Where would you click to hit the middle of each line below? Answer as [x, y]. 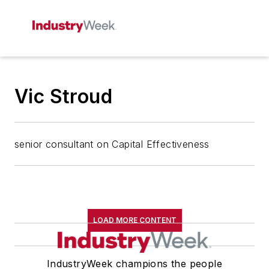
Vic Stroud [63, 96]
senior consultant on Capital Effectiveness [112, 144]
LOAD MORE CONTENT [134, 220]
